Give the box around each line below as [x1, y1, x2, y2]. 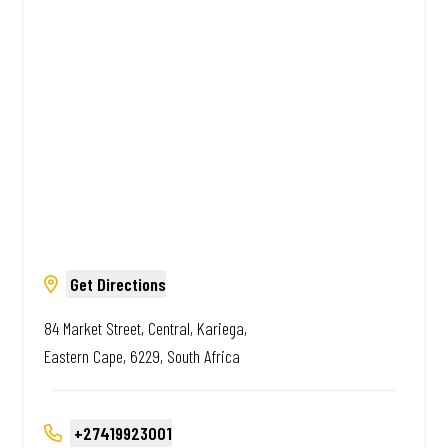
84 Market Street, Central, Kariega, [44, 317, 247, 339]
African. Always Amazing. [152, 14, 296, 33]
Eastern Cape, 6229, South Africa [44, 345, 240, 367]
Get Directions [70, 273, 166, 295]
